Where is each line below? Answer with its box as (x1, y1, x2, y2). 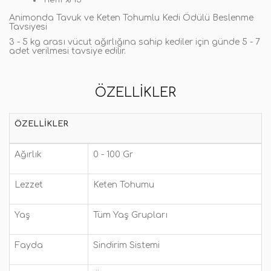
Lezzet (15, 180, 43, 189)
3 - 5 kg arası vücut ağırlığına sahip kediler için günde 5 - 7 (9, 38, 260, 47)
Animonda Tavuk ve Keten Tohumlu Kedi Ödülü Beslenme (9, 13, 253, 22)
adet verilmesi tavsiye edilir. (9, 47, 126, 56)
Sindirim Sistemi (93, 241, 160, 250)
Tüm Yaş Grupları (93, 211, 168, 220)
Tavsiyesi (9, 22, 47, 31)
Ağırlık (15, 150, 42, 159)
